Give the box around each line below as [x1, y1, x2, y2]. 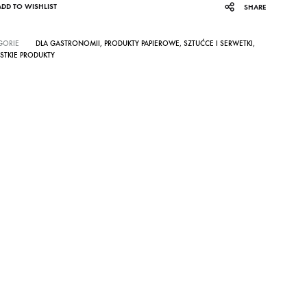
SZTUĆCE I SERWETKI [183, 39, 253, 48]
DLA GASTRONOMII [35, 39, 100, 48]
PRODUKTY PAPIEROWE [103, 39, 180, 48]
